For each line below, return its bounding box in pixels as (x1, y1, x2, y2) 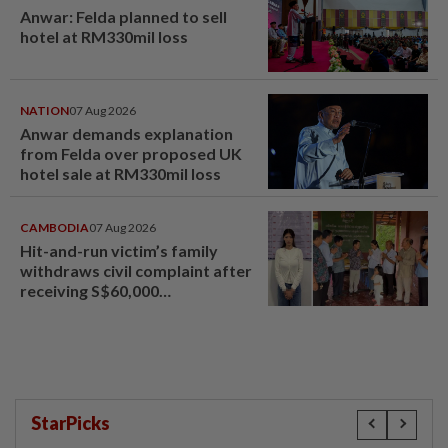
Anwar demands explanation (20, 124, 233, 144)
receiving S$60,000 (20, 281, 159, 301)
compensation (20, 301, 127, 321)
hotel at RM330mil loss (20, 27, 191, 47)
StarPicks (31, 412, 110, 435)
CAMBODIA (20, 220, 89, 236)
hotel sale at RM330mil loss (20, 164, 221, 184)
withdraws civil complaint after (20, 261, 252, 281)
